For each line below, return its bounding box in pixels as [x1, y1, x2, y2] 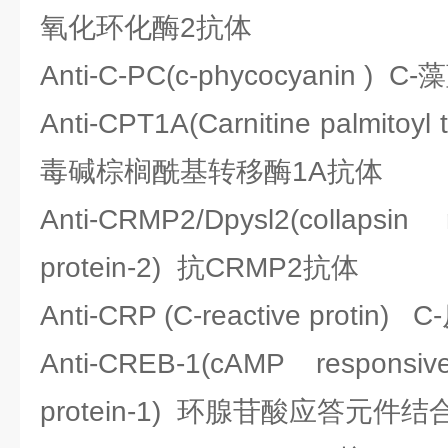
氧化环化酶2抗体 [40, 12, 252, 43]
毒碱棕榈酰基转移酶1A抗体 [40, 156, 383, 187]
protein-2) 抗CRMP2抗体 [40, 252, 359, 283]
